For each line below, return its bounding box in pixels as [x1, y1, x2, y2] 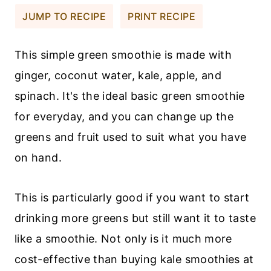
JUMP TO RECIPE [22, 10, 106, 23]
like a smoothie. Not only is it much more [15, 232, 232, 246]
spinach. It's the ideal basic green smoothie [15, 90, 245, 103]
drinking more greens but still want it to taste [15, 212, 256, 225]
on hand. [15, 151, 62, 165]
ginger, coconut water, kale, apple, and [15, 69, 222, 82]
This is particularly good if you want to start [15, 191, 250, 204]
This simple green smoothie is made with [15, 48, 232, 62]
